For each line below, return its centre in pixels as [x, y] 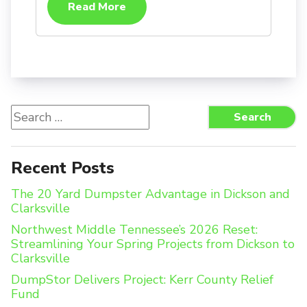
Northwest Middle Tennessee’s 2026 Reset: [134, 230]
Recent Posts [63, 168]
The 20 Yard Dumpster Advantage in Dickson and [150, 194]
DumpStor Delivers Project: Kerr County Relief [142, 280]
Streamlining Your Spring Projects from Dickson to [153, 244]
